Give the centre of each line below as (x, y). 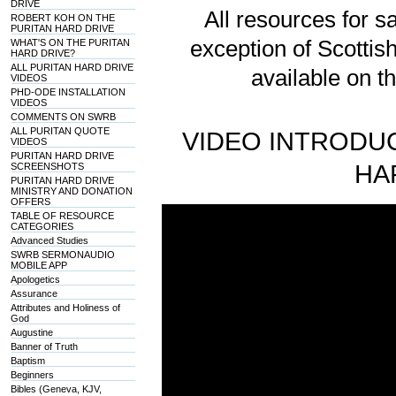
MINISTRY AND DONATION (72, 191)
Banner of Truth (45, 346)
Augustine (32, 332)
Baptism (28, 361)
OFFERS (31, 202)
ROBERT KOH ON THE (63, 18)
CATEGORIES (42, 226)
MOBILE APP (39, 265)
